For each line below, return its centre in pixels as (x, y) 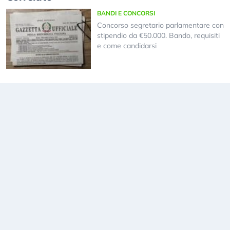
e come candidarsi (127, 46)
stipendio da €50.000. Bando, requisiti (158, 36)
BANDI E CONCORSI (126, 13)
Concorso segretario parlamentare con (160, 25)
